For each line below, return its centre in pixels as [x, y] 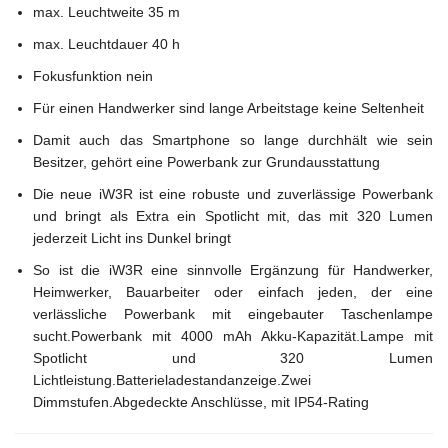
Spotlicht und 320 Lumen [233, 357]
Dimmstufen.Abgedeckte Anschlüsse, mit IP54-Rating [201, 401]
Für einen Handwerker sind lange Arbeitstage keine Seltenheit [228, 107]
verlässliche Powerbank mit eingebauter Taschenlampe [233, 313]
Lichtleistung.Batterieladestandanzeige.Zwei [172, 379]
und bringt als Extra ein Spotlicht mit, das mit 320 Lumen [233, 215]
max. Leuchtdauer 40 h [106, 43]
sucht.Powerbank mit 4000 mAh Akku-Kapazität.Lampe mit [233, 335]
